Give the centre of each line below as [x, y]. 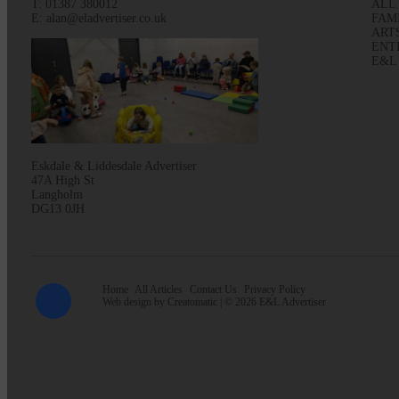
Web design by [134, 301]
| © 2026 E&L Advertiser [271, 301]
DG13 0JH [57, 208]
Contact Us [213, 289]
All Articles [158, 289]
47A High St [62, 180]
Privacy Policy [274, 289]
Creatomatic [192, 301]
